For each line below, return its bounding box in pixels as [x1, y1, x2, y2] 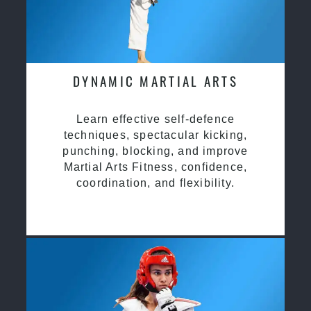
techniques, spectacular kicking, [63, 128, 248, 141]
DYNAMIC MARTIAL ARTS [73, 70, 238, 91]
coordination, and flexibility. [76, 176, 235, 189]
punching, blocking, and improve [62, 144, 249, 157]
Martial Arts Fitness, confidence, [63, 160, 248, 173]
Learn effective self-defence [76, 112, 235, 125]
